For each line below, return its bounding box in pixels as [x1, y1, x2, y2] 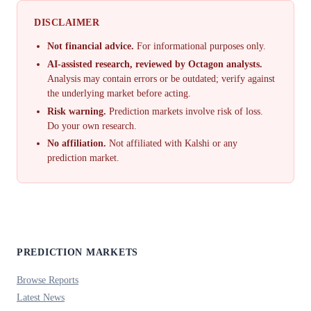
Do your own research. [47, 120, 137, 131]
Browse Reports [17, 274, 78, 286]
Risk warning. [47, 106, 107, 117]
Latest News [17, 292, 65, 303]
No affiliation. [47, 138, 107, 149]
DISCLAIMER [34, 17, 99, 28]
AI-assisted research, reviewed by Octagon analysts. [47, 58, 263, 69]
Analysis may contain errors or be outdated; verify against [47, 73, 276, 84]
